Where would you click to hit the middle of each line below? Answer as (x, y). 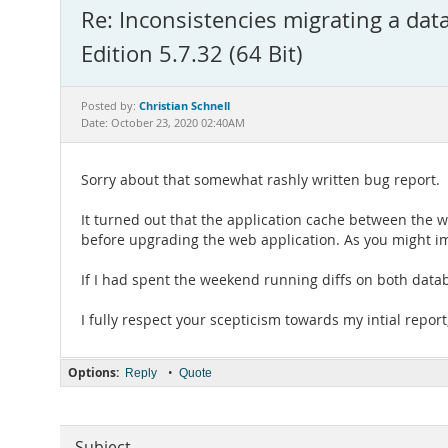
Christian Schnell (184, 105)
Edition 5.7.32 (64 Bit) (192, 53)
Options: (93, 372)
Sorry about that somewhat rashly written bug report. (260, 180)
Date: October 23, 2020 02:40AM (163, 123)
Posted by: (110, 106)
